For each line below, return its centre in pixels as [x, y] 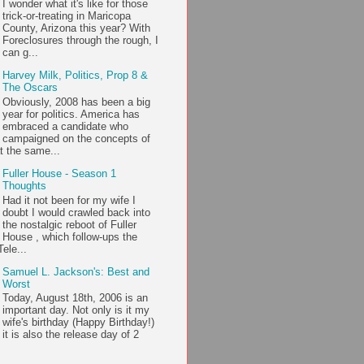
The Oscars [30, 88]
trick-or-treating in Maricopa [67, 16]
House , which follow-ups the [70, 236]
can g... [21, 53]
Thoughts [25, 186]
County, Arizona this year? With [77, 28]
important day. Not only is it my [76, 310]
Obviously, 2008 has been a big [77, 102]
